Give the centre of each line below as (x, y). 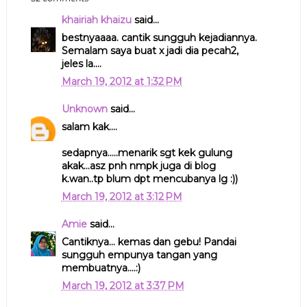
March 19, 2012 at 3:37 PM (123, 285)
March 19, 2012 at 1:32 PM (122, 81)
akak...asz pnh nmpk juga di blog (138, 165)
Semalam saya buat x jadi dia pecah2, (150, 50)
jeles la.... (81, 63)
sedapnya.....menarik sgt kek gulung (147, 152)
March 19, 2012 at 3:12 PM (122, 196)
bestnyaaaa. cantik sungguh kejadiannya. (159, 37)
